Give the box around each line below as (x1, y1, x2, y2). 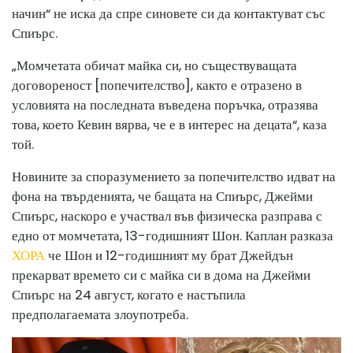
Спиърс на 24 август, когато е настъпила (12, 285, 246, 304)
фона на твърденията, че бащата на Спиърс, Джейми (12, 187, 313, 206)
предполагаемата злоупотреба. (12, 305, 188, 324)
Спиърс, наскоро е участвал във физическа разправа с (12, 206, 322, 225)
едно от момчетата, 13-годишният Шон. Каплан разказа (12, 226, 333, 245)
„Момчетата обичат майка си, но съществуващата (12, 56, 297, 75)
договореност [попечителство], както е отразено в (12, 76, 302, 95)
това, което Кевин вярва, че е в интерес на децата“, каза (12, 115, 327, 134)
